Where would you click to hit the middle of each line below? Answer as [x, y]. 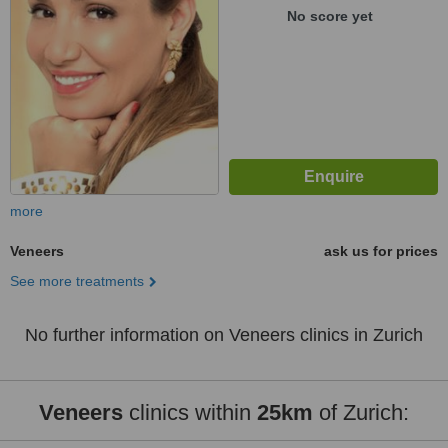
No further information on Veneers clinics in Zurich [224, 335]
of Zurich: [361, 412]
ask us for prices [381, 251]
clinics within [190, 412]
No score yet [329, 16]
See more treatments [77, 281]
